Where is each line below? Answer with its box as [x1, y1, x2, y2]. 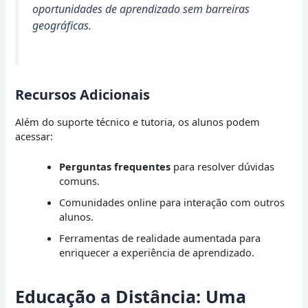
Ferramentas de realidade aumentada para [59, 230, 261, 245]
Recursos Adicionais [15, 85, 151, 104]
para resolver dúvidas [170, 159, 275, 173]
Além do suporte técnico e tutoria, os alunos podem [15, 114, 261, 129]
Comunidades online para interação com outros [59, 195, 285, 209]
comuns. [59, 173, 100, 188]
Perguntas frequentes [59, 159, 171, 173]
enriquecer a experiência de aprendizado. [59, 245, 255, 259]
